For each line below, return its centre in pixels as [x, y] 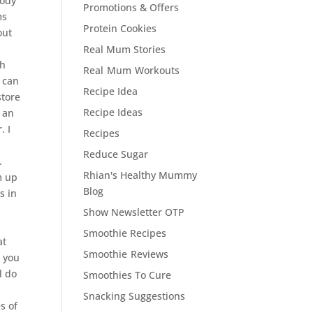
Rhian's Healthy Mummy [140, 175]
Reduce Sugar [116, 154]
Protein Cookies [120, 28]
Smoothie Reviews [126, 254]
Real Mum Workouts [132, 70]
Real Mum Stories [125, 49]
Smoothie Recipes [125, 233]
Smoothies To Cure [128, 275]
